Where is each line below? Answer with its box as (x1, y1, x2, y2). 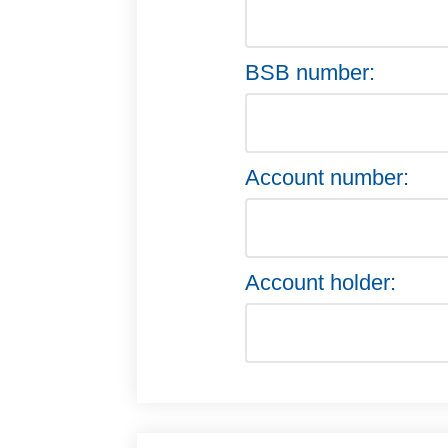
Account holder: (245, 270, 396, 295)
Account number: (245, 165, 409, 190)
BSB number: (245, 60, 375, 85)
